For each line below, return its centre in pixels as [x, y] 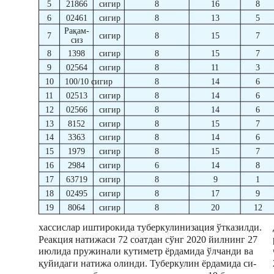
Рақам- [77, 31]
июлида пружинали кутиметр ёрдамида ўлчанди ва [146, 251]
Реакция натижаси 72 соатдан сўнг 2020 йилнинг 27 [148, 240]
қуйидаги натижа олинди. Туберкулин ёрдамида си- [147, 264]
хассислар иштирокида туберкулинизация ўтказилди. [150, 228]
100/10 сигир [89, 82]
